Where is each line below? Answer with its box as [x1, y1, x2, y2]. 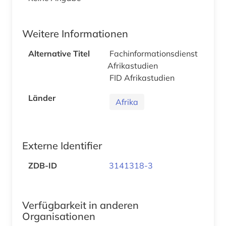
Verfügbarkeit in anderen [22, 198, 139, 211]
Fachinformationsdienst [109, 48, 198, 59]
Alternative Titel [28, 48, 90, 59]
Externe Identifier [22, 139, 102, 152]
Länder [28, 92, 55, 103]
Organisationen [22, 209, 95, 222]
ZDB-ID [28, 160, 57, 171]
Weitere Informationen [22, 27, 128, 40]
